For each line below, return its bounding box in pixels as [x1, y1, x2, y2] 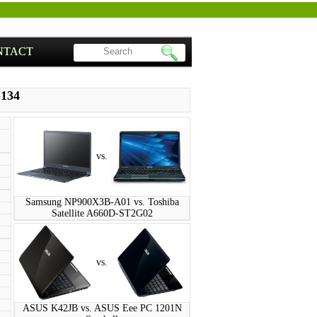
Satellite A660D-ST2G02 [51, 208, 153, 219]
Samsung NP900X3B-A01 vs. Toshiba [25, 197, 179, 207]
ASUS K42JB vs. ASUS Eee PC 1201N [22, 303, 182, 313]
